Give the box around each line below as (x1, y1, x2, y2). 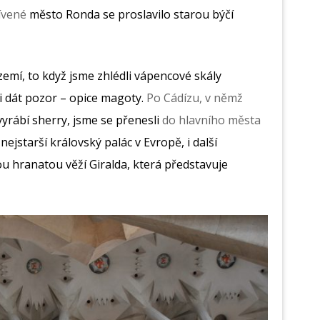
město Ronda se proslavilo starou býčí (29, 6, 234, 23)
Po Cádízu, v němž (146, 90, 243, 106)
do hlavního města (162, 112, 261, 129)
